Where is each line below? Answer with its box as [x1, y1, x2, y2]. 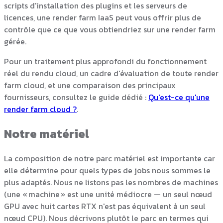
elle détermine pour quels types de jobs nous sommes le [4, 164, 211, 177]
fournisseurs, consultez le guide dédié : [4, 91, 148, 104]
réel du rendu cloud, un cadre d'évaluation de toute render [4, 67, 219, 80]
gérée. [4, 35, 26, 48]
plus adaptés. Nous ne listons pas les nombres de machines [4, 176, 218, 189]
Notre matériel [4, 125, 89, 143]
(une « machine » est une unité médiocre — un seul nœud [4, 188, 212, 201]
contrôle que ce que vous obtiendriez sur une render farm [4, 23, 216, 36]
